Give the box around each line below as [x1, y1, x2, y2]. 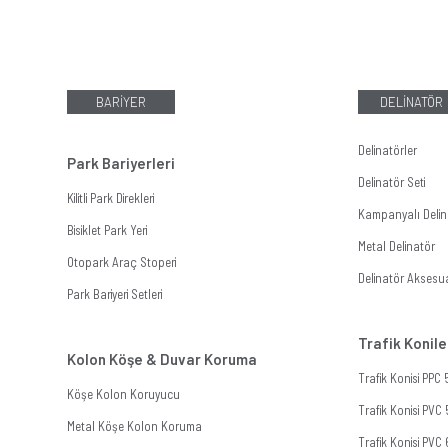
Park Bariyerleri [67, 154, 176, 173]
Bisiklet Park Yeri [67, 222, 148, 239]
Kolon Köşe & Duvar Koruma [67, 350, 258, 369]
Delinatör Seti [357, 174, 425, 191]
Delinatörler [357, 142, 417, 159]
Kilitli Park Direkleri [67, 190, 155, 207]
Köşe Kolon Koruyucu [67, 386, 181, 403]
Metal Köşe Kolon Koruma [67, 418, 203, 435]
